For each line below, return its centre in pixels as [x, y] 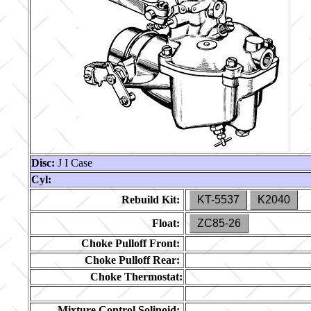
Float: [166, 223]
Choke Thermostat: [136, 277]
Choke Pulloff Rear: [132, 260]
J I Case [74, 163]
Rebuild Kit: [151, 200]
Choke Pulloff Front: [131, 243]
